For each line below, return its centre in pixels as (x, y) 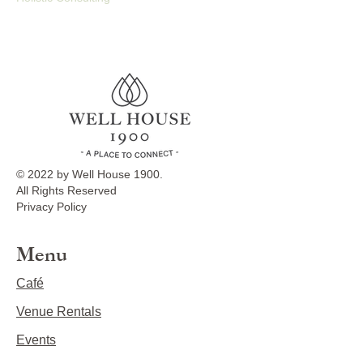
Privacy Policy (51, 207)
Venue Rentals (59, 312)
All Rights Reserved (66, 190)
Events (36, 340)
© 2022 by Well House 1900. (90, 174)
